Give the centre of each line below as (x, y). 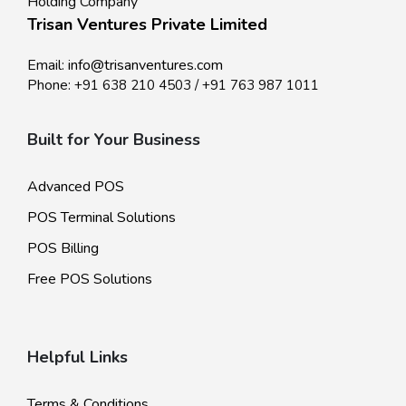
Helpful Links (77, 357)
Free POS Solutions (90, 279)
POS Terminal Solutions (101, 217)
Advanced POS (76, 186)
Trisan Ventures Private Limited (147, 24)
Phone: (51, 85)
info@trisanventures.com (145, 65)
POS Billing (63, 248)
